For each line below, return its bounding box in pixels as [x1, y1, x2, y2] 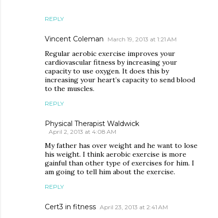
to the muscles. [45, 84, 94, 93]
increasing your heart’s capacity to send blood [45, 75, 195, 84]
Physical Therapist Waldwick [45, 119, 139, 128]
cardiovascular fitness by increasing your [45, 58, 177, 67]
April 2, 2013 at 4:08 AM [49, 128, 116, 135]
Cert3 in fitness [45, 202, 96, 211]
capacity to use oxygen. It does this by [45, 67, 169, 75]
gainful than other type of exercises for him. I [45, 159, 194, 167]
